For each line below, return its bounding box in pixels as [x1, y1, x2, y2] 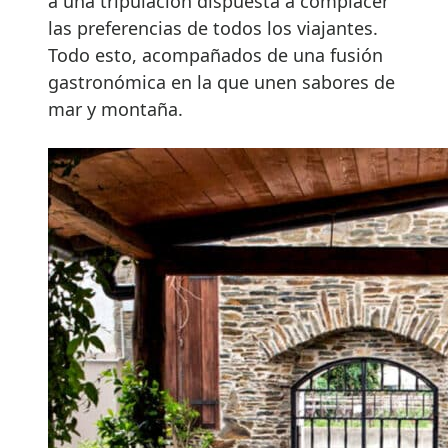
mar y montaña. [48, 97, 183, 122]
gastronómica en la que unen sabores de [48, 70, 395, 95]
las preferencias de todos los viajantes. [48, 16, 378, 41]
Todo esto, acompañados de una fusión [48, 43, 383, 68]
